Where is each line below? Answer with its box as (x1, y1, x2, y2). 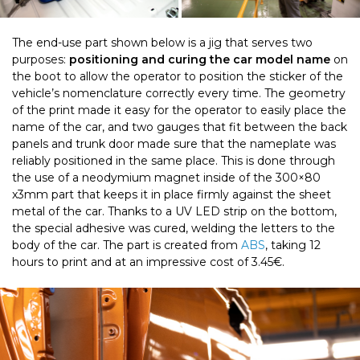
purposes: (12, 52, 69, 67)
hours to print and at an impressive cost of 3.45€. (12, 255, 284, 270)
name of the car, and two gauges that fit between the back (12, 120, 347, 135)
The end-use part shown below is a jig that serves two (12, 35, 313, 51)
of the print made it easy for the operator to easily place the (12, 103, 346, 118)
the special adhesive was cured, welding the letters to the (12, 221, 335, 236)
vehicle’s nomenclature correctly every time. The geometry (12, 86, 346, 101)
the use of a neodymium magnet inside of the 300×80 (12, 170, 321, 186)
